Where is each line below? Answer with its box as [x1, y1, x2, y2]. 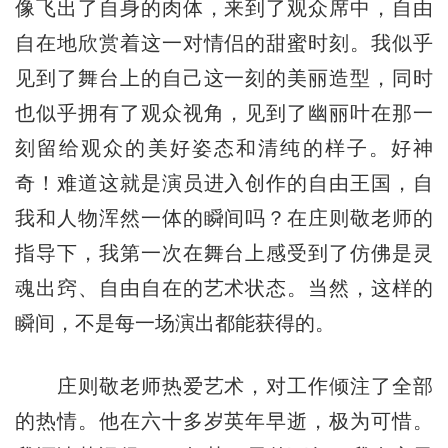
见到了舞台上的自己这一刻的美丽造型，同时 [14, 67, 434, 90]
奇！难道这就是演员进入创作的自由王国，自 [14, 172, 434, 195]
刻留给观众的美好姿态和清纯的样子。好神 [14, 137, 434, 160]
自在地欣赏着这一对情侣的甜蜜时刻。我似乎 [14, 32, 434, 55]
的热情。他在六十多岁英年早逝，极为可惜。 [14, 410, 434, 433]
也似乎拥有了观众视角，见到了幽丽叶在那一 [14, 102, 434, 125]
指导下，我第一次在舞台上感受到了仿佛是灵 [14, 242, 434, 265]
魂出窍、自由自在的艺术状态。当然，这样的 [14, 277, 434, 300]
